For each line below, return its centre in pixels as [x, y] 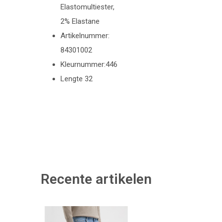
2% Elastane [80, 21]
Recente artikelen [96, 179]
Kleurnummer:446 [89, 64]
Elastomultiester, [87, 7]
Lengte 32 [77, 79]
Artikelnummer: [85, 35]
